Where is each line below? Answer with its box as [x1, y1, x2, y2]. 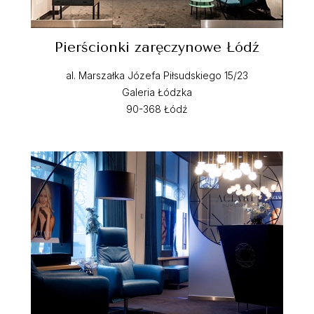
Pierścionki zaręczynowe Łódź [55, 39, 259, 55]
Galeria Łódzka [122, 86, 192, 98]
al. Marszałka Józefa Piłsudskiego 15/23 [66, 69, 248, 81]
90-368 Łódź [126, 103, 188, 115]
